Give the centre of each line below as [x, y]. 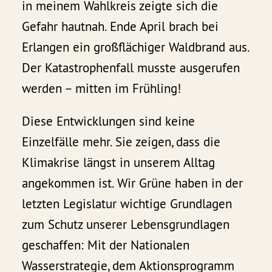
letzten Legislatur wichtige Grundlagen [127, 203]
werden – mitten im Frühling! [102, 88]
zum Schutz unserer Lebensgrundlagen [126, 224]
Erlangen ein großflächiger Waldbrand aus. [136, 47]
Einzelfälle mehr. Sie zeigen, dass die [121, 141]
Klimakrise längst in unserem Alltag [119, 162]
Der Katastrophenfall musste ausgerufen [131, 67]
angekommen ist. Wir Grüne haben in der [133, 183]
